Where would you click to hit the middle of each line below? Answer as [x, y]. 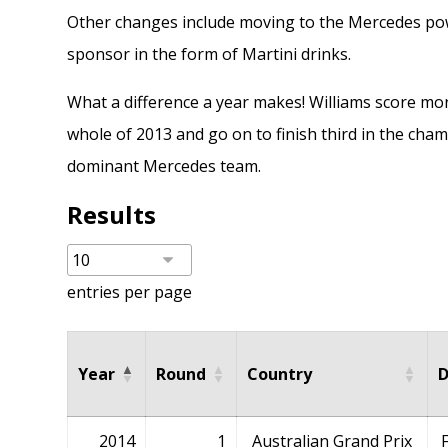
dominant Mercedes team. [164, 166]
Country [280, 374]
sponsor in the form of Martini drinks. [209, 54]
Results [112, 214]
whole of [102, 134]
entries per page [130, 292]
